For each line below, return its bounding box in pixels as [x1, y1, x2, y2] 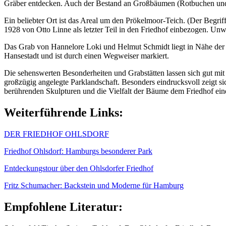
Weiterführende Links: [4, 105, 123, 119]
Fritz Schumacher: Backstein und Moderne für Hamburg [4, 181, 184, 190]
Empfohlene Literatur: [4, 200, 123, 213]
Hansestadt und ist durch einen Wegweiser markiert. [4, 51, 169, 60]
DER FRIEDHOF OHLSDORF [4, 129, 109, 138]
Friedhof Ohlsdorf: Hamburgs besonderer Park [4, 146, 152, 155]
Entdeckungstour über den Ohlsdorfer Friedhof [4, 163, 153, 173]
